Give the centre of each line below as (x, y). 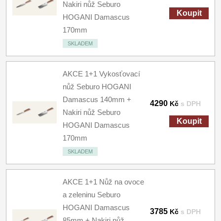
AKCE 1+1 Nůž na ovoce (103, 182)
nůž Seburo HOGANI (97, 87)
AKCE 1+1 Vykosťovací (101, 74)
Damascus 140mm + (97, 99)
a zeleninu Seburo (92, 195)
